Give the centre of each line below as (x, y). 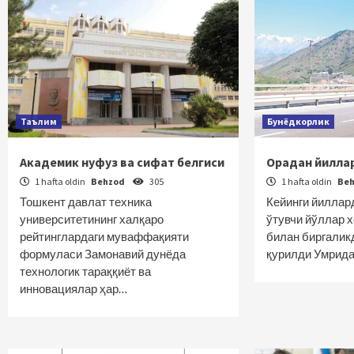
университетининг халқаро (92, 219)
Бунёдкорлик (299, 121)
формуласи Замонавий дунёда (103, 254)
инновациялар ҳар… (73, 288)
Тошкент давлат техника (86, 201)
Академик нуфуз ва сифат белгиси (122, 162)
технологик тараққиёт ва (85, 271)
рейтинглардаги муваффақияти (104, 236)
